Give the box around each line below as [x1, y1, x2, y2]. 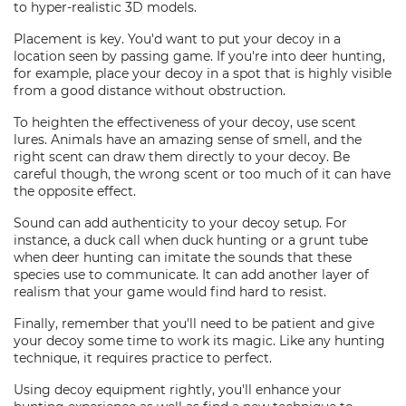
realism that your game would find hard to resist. [14, 284, 326, 300]
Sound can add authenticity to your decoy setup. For [14, 215, 347, 231]
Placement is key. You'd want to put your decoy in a [14, 31, 341, 47]
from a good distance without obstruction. [14, 82, 285, 99]
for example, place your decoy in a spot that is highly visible [14, 65, 391, 82]
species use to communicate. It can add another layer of [14, 266, 369, 283]
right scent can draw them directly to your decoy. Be [14, 149, 350, 165]
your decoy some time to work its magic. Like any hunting [14, 333, 385, 349]
